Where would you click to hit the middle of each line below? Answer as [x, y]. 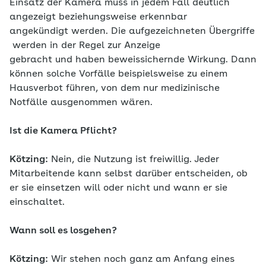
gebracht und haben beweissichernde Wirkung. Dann [133, 60]
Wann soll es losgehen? [63, 231]
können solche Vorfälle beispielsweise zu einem [118, 74]
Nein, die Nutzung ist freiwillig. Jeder [134, 159]
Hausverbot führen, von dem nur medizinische [115, 88]
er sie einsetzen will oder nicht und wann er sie [118, 188]
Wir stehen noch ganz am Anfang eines [141, 259]
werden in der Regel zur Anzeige [85, 45]
